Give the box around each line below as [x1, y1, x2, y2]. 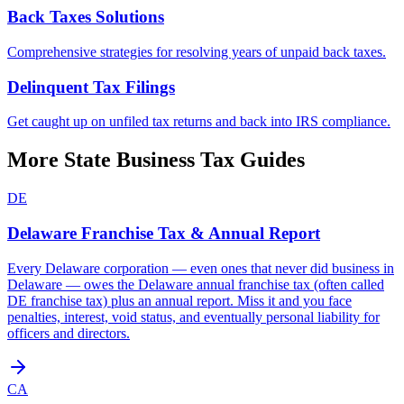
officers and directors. [7, 325, 130, 341]
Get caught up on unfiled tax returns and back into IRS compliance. [7, 114, 390, 130]
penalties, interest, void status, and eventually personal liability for [7, 308, 380, 325]
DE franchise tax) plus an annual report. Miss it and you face [7, 292, 352, 308]
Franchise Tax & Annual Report [81, 223, 320, 243]
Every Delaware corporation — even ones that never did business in [7, 260, 394, 276]
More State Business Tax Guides [7, 148, 305, 172]
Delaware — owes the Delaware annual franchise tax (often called [7, 276, 384, 292]
